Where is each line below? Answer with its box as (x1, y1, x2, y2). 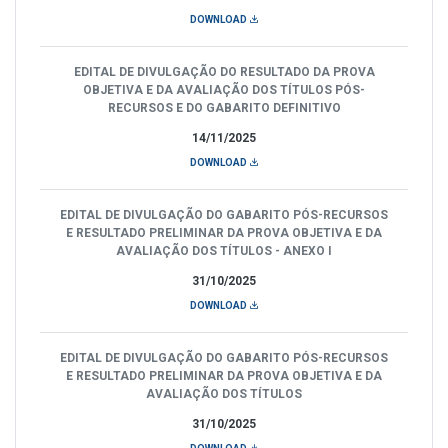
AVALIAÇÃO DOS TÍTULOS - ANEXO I (116, 243, 332, 258)
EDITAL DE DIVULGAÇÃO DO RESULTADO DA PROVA (73, 64, 375, 79)
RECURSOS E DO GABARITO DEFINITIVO (107, 100, 341, 115)
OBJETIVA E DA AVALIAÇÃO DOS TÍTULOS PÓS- (83, 82, 365, 97)
